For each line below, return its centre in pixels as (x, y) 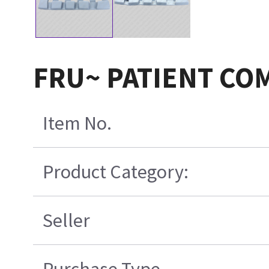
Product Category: (115, 172)
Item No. (77, 123)
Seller (66, 221)
